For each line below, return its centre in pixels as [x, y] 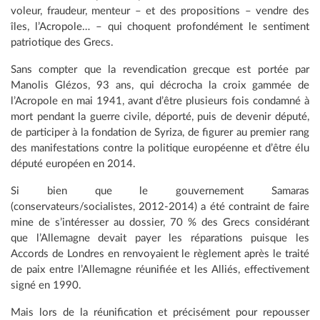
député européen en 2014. [73, 164]
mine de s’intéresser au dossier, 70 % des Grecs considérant [160, 222]
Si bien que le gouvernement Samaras [160, 191]
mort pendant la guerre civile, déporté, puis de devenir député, [160, 117]
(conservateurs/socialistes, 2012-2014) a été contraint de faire [160, 207]
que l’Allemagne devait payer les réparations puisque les [160, 238]
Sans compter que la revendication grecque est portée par [160, 70]
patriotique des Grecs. [62, 42]
